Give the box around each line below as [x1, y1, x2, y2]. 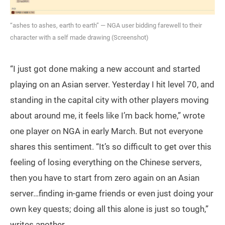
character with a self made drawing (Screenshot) [10, 34, 149, 42]
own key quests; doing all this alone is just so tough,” [10, 204, 208, 214]
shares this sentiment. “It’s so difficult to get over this [10, 142, 211, 152]
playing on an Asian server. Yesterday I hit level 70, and [10, 79, 214, 90]
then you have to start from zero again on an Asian [10, 173, 199, 183]
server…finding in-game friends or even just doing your [10, 188, 213, 199]
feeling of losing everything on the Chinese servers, [10, 157, 201, 168]
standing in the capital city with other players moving [10, 95, 209, 105]
